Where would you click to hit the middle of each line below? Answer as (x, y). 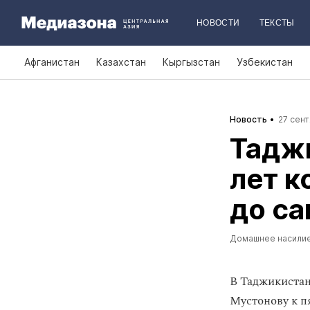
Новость (248, 119)
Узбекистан (265, 62)
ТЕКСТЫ (277, 23)
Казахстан (121, 62)
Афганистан (52, 62)
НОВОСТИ (218, 23)
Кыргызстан (191, 62)
